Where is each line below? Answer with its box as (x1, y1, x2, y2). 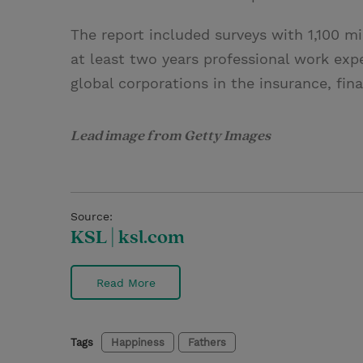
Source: (70, 210, 113, 223)
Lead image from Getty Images (70, 126, 271, 145)
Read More (96, 275, 156, 289)
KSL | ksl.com (70, 225, 185, 250)
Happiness (111, 336, 164, 348)
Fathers (188, 336, 226, 348)
